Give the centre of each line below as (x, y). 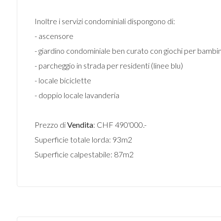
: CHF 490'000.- (120, 125)
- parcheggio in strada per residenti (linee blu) (109, 65)
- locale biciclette (63, 80)
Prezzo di (51, 125)
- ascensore (54, 36)
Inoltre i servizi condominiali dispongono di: (105, 21)
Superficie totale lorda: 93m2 (83, 139)
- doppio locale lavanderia (77, 95)
